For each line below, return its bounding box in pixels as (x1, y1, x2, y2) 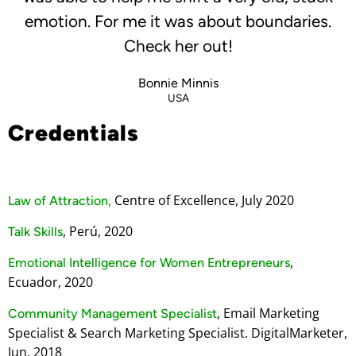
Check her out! (123, 36, 233, 56)
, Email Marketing (217, 304, 319, 322)
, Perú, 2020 (63, 222, 133, 240)
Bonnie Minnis (137, 75, 219, 91)
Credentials (8, 119, 139, 147)
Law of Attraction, (8, 192, 111, 208)
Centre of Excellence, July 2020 (111, 191, 294, 209)
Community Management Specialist (8, 305, 217, 321)
